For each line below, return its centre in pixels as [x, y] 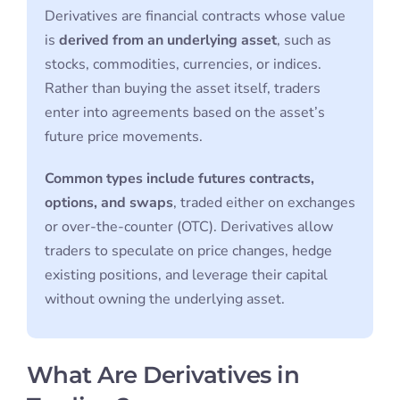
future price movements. [123, 136]
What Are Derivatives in [163, 375]
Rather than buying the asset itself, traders [182, 88]
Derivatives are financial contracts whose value [195, 16]
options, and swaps [108, 202]
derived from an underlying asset [167, 40]
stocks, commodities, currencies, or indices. [183, 64]
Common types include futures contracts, [179, 178]
